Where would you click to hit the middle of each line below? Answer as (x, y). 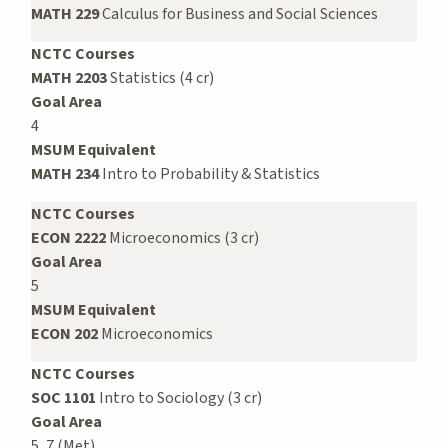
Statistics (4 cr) (160, 77)
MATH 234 (65, 173)
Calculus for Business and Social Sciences (238, 13)
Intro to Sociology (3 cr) (179, 397)
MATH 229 (65, 13)
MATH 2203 (69, 77)
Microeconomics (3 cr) (182, 237)
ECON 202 (64, 333)
